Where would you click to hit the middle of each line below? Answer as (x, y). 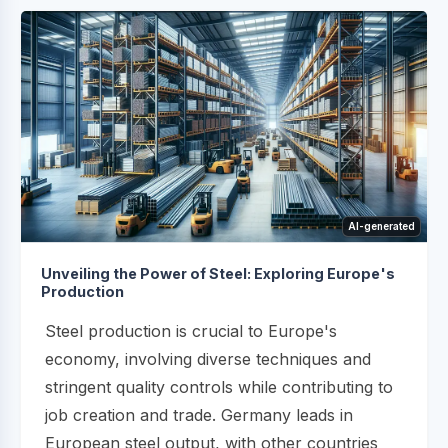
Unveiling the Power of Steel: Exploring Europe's (218, 274)
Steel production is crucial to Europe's (191, 331)
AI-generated (381, 226)
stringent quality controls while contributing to (219, 387)
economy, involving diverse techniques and (208, 359)
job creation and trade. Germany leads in (199, 415)
